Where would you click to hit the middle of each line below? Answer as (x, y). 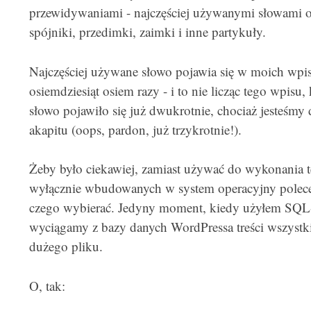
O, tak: (47, 285)
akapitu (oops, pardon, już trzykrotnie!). (135, 129)
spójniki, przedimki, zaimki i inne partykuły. (147, 32)
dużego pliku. (66, 246)
